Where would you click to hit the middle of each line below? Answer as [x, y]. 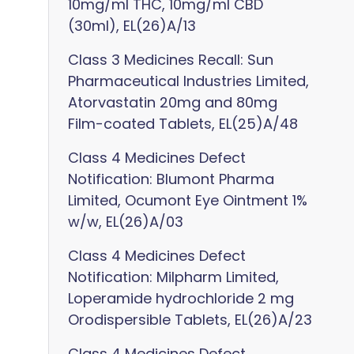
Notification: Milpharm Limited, [173, 277]
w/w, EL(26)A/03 [126, 222]
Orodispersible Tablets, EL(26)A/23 [190, 320]
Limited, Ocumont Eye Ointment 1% [188, 200]
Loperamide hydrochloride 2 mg [181, 298]
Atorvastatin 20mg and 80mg [173, 102]
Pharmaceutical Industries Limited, [188, 81]
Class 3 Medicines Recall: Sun [171, 60]
